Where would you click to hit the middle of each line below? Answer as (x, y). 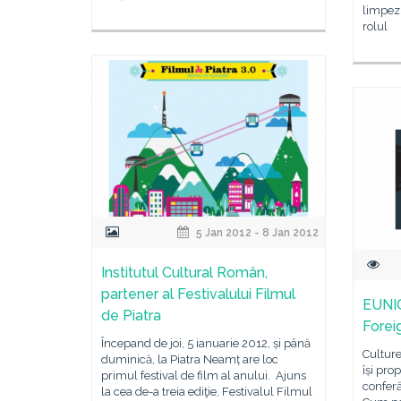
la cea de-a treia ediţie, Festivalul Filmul (207, 392)
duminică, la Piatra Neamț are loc (190, 359)
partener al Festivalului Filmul (198, 294)
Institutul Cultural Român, (184, 273)
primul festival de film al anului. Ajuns (204, 375)
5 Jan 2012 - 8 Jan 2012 (256, 233)
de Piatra (131, 316)
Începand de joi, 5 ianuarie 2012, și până (206, 343)
